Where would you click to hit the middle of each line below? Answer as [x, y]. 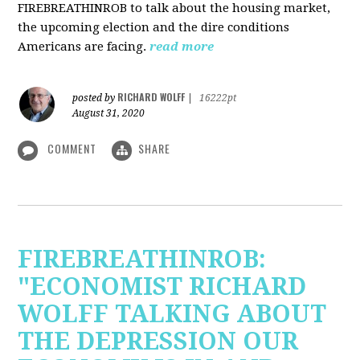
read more [182, 47]
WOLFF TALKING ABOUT [172, 313]
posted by [95, 98]
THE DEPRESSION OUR [158, 341]
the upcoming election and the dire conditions [154, 28]
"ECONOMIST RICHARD [162, 286]
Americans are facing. [82, 47]
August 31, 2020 [109, 114]
